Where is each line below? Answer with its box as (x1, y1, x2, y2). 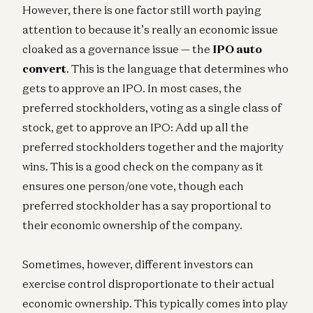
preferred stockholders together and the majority (22, 139, 284, 154)
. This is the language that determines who (66, 61, 289, 75)
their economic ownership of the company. (22, 217, 242, 232)
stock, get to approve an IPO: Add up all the (22, 119, 249, 134)
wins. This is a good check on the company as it (22, 159, 263, 173)
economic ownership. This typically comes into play (22, 296, 288, 310)
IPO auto (212, 41, 262, 56)
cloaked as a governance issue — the (22, 41, 212, 56)
